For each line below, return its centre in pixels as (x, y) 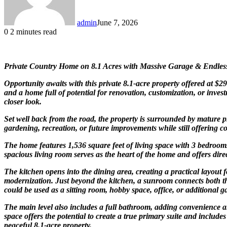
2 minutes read (32, 31)
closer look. (23, 101)
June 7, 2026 (117, 22)
